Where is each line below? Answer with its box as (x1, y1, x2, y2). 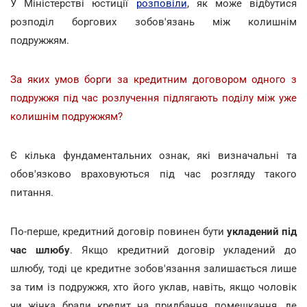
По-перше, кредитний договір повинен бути (10, 225, 224, 238)
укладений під (223, 225, 297, 238)
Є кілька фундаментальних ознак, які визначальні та (10, 149, 297, 162)
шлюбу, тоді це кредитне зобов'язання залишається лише (10, 262, 297, 275)
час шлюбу (10, 243, 70, 256)
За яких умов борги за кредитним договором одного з (10, 73, 297, 86)
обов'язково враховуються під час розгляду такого (10, 167, 297, 180)
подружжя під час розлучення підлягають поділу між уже (10, 91, 297, 104)
